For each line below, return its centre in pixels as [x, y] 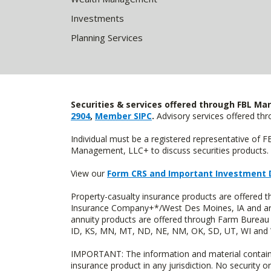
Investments [97, 18]
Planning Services [107, 38]
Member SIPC [123, 116]
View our [89, 173]
